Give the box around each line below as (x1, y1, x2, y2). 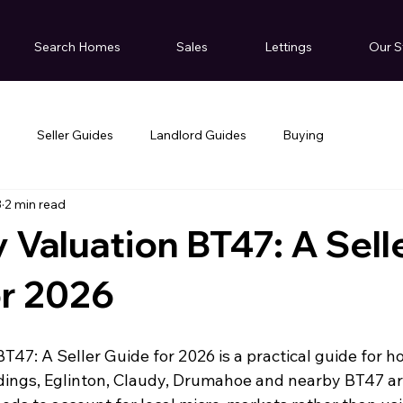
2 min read (4, 195, 66, 212)
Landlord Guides (149, 126, 246, 143)
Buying (282, 126, 324, 143)
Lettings (264, 38, 312, 55)
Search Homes (33, 38, 121, 55)
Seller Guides (37, 126, 113, 143)
